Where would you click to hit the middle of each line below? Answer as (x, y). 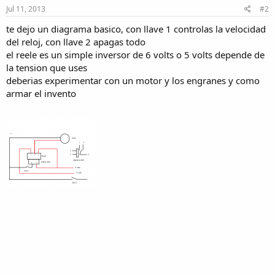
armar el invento (41, 93)
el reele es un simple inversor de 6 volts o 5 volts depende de (135, 55)
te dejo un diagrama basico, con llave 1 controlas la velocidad (136, 29)
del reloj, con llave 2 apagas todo (76, 42)
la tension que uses (47, 68)
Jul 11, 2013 (26, 9)
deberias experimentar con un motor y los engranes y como (133, 80)
